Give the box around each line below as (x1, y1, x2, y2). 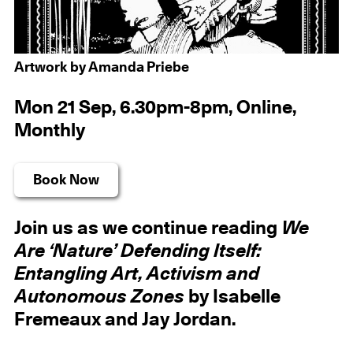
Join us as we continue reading (13, 218, 281, 238)
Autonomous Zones (13, 287, 184, 307)
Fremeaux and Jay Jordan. (13, 310, 236, 329)
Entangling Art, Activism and (13, 264, 259, 284)
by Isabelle (184, 287, 281, 307)
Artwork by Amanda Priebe (13, 60, 189, 75)
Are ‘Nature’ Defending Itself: (13, 241, 261, 261)
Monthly (13, 121, 85, 141)
